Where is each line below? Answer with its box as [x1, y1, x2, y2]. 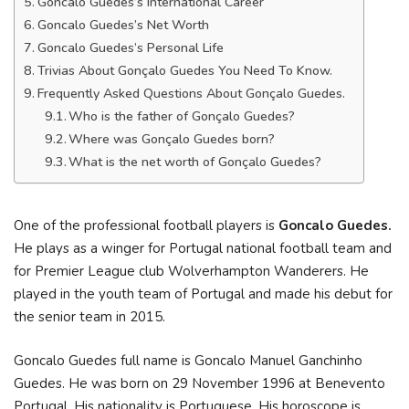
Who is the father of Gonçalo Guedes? [68, 108, 296, 125]
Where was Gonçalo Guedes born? [68, 131, 276, 148]
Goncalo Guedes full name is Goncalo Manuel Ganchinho [14, 351, 362, 370]
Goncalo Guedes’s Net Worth [37, 16, 209, 34]
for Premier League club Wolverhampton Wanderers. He [14, 262, 369, 280]
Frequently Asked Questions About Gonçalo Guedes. [37, 85, 345, 102]
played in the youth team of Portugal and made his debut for [14, 285, 393, 303]
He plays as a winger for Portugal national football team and [14, 239, 392, 257]
